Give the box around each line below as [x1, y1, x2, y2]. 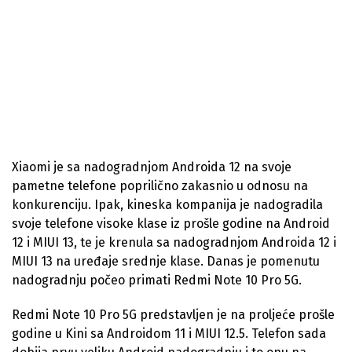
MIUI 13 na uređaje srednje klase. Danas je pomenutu [12, 254, 320, 269]
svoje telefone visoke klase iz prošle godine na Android [12, 216, 330, 232]
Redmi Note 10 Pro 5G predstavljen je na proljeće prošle [12, 307, 335, 323]
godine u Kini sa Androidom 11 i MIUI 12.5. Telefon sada [12, 326, 326, 342]
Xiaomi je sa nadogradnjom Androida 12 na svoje [12, 159, 291, 175]
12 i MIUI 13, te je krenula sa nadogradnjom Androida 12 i [12, 235, 336, 251]
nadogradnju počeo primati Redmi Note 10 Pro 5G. [12, 273, 302, 288]
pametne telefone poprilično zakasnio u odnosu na [12, 178, 308, 194]
